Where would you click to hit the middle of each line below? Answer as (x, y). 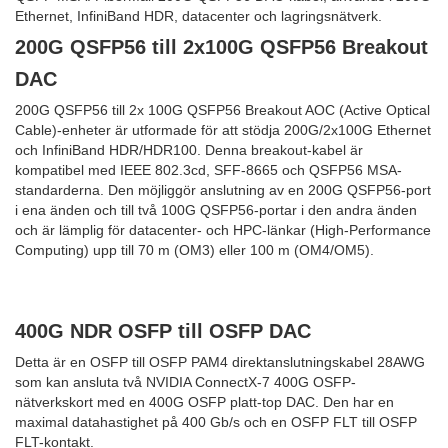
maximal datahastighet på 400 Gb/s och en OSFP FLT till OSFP (216, 421)
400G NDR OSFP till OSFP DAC (163, 330)
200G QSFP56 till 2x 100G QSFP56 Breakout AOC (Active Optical (222, 109)
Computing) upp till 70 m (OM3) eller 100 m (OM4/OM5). (194, 249)
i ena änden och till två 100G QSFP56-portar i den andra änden (216, 209)
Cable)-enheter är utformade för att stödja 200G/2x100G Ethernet (223, 129)
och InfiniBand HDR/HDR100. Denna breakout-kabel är (189, 149)
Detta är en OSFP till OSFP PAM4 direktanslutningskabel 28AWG (220, 361)
